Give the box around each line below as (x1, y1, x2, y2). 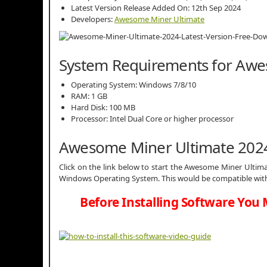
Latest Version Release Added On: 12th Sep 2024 (71, 2, 241, 14)
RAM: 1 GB (71, 91, 107, 102)
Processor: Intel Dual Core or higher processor (71, 113, 234, 125)
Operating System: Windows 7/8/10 (71, 79, 196, 91)
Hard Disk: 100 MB (71, 102, 135, 113)
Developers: (71, 14, 114, 25)
